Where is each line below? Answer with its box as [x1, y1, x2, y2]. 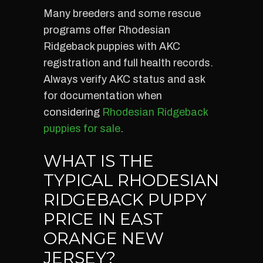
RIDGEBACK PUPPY [43, 190, 207, 210]
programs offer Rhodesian [43, 24, 170, 36]
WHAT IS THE [43, 151, 154, 171]
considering [43, 106, 102, 118]
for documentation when [43, 90, 162, 102]
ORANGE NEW [43, 228, 164, 248]
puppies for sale [43, 123, 120, 134]
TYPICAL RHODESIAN [43, 170, 219, 190]
